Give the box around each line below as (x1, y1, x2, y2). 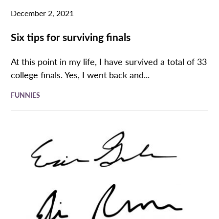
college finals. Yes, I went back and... (11, 68, 150, 81)
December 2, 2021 (11, 7, 74, 19)
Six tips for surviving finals (11, 29, 131, 44)
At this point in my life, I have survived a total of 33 (11, 55, 207, 68)
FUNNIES (11, 90, 41, 100)
